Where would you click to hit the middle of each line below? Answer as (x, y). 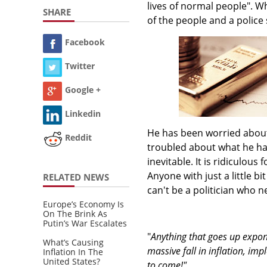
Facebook (85, 42)
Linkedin (83, 114)
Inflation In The (73, 252)
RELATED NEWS (76, 177)
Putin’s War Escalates (85, 223)
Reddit (78, 138)
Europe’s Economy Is (83, 204)
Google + (83, 90)
